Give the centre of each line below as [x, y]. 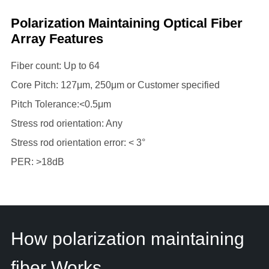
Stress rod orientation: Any [66, 123]
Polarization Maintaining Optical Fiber [126, 23]
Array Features [57, 38]
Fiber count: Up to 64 [55, 65]
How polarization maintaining [127, 238]
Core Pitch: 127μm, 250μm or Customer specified [115, 85]
